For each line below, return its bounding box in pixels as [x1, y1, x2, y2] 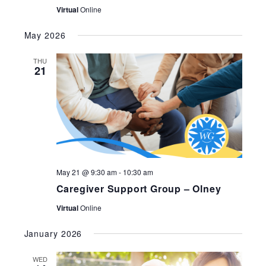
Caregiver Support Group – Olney [56, 182, 221, 196]
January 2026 [24, 227, 83, 240]
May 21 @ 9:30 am [56, 167, 117, 178]
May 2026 [24, 29, 66, 42]
